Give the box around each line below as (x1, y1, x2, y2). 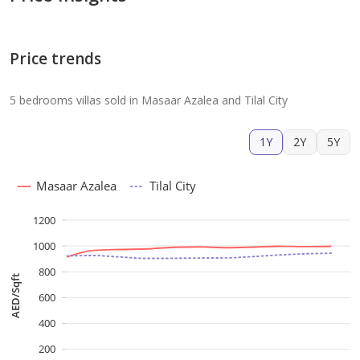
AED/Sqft (8, 273, 23, 319)
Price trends (10, 48, 101, 70)
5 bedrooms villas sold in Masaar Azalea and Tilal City (10, 92, 288, 108)
